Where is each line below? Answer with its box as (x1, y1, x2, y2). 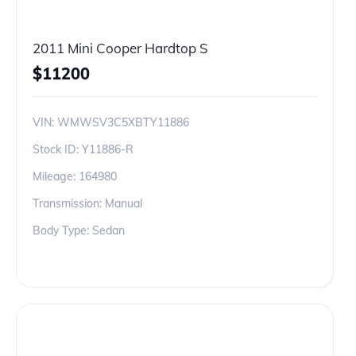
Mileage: (33, 169, 79, 184)
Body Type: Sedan (33, 223, 125, 238)
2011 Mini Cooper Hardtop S (33, 40, 208, 56)
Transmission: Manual (33, 196, 142, 211)
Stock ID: (33, 142, 82, 157)
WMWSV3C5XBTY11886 (57, 115, 189, 130)
